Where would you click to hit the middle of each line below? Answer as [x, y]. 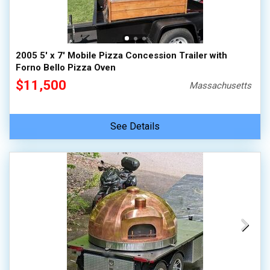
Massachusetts [221, 86]
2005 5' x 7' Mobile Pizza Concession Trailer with [121, 55]
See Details [135, 126]
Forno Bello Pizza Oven [66, 67]
